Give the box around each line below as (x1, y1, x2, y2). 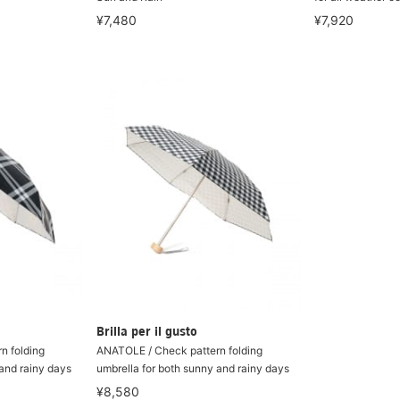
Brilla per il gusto (96, 326, 197, 339)
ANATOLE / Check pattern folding (96, 344, 262, 357)
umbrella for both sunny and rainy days (96, 362, 289, 375)
